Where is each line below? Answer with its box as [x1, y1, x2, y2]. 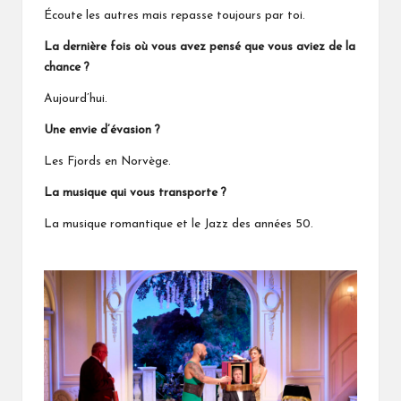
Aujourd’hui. [44, 93, 107, 106]
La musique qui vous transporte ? [44, 187, 226, 200]
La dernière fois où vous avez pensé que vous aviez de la [44, 41, 355, 54]
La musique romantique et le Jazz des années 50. [44, 218, 313, 231]
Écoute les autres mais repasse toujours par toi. [44, 10, 305, 22]
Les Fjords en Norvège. [44, 156, 171, 168]
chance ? [44, 62, 90, 74]
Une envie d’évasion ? [44, 124, 160, 137]
